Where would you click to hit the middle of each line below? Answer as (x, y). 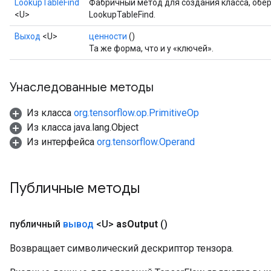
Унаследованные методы (82, 87)
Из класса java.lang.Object (83, 127)
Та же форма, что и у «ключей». (151, 48)
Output (142, 224)
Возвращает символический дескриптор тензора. (122, 248)
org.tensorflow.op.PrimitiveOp (136, 113)
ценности (108, 36)
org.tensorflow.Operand (146, 142)
